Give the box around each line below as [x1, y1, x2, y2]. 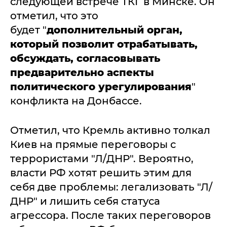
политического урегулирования [10, 80, 192, 93]
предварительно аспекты [10, 66, 154, 79]
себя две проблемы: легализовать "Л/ [10, 180, 212, 193]
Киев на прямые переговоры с [10, 138, 176, 150]
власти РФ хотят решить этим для [10, 166, 192, 179]
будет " [10, 23, 47, 36]
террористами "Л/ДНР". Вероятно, [10, 152, 194, 165]
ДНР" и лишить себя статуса [10, 195, 160, 207]
